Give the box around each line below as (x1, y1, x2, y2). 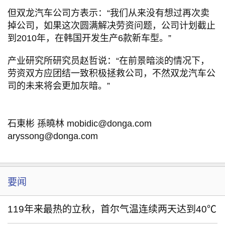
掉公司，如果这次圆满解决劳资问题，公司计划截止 (8, 21, 215, 31)
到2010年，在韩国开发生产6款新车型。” (8, 33, 171, 43)
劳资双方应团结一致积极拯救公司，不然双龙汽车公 (8, 68, 215, 78)
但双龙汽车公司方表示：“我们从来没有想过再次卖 (8, 8, 209, 18)
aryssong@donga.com (8, 131, 98, 141)
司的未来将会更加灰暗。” (8, 81, 110, 91)
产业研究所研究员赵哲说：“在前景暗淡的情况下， (8, 56, 209, 66)
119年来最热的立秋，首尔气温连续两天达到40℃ (8, 204, 216, 214)
